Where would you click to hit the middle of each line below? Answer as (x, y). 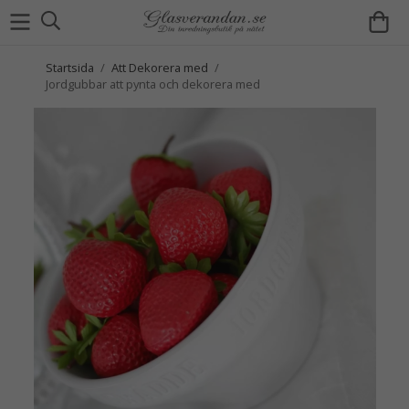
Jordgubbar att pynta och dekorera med (153, 84)
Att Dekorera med (160, 68)
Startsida (70, 68)
